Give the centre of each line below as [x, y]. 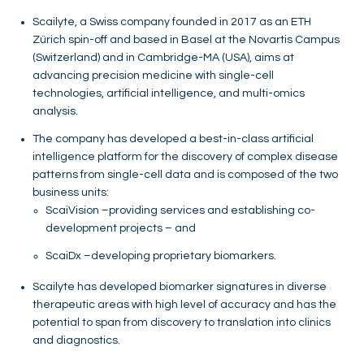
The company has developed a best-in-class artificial [173, 139]
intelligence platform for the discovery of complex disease [185, 156]
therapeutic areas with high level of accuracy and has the [184, 304]
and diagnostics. [76, 340]
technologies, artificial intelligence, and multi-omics [169, 93]
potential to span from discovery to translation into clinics [182, 322]
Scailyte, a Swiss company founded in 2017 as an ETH [172, 22]
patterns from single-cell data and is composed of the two [185, 174]
